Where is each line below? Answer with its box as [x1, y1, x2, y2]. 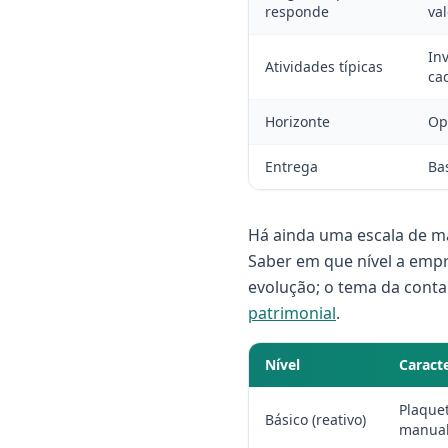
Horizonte [265, 112, 330, 131]
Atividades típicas [265, 57, 383, 76]
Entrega [265, 157, 318, 176]
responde [265, 2, 329, 21]
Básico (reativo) [265, 410, 366, 429]
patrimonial [248, 302, 336, 324]
